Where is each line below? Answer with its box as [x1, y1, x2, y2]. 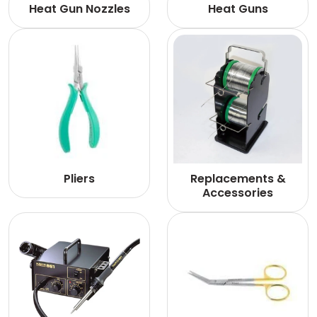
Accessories [202, 185, 273, 201]
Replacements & [190, 171, 286, 187]
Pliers [64, 171, 95, 187]
